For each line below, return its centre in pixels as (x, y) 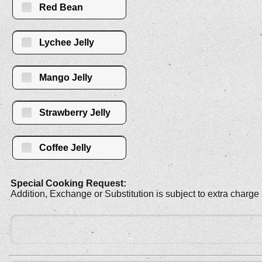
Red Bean (61, 8)
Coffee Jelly (65, 148)
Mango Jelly (66, 78)
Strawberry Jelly (75, 113)
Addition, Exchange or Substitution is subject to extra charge (135, 194)
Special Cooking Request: (68, 184)
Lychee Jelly (67, 43)
